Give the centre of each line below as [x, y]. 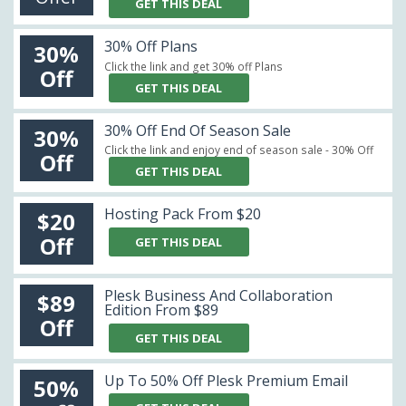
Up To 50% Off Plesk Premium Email [226, 380]
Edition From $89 [161, 310]
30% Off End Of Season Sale [197, 130]
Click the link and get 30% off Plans [193, 66]
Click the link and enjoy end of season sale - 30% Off [238, 150]
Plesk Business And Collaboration [218, 296]
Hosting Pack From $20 [182, 214]
